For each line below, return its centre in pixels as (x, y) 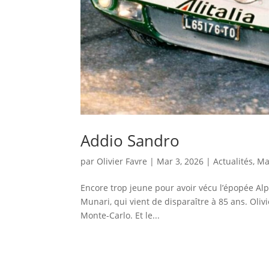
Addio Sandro (130, 140)
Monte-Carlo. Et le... (120, 215)
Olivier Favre (122, 161)
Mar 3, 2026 (180, 161)
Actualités (233, 161)
